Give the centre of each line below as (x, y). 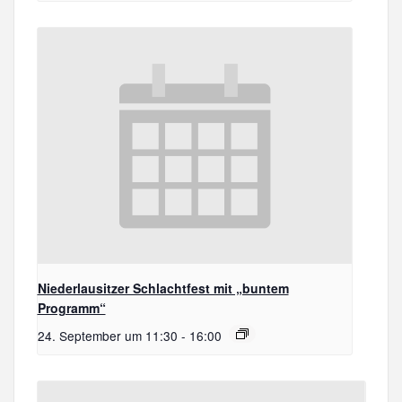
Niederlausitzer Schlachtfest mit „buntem (163, 288)
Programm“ (71, 308)
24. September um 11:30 (107, 336)
